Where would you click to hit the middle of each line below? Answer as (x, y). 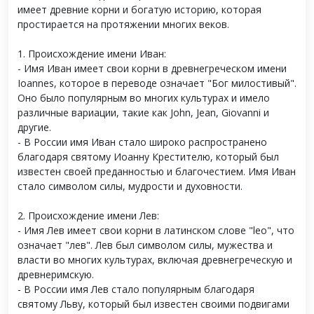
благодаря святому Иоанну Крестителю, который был (148, 157)
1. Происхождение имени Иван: (92, 54)
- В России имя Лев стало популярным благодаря (136, 289)
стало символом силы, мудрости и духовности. (130, 186)
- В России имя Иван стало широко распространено (142, 142)
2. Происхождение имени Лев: (88, 216)
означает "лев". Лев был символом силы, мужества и (145, 245)
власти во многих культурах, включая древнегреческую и (155, 260)
